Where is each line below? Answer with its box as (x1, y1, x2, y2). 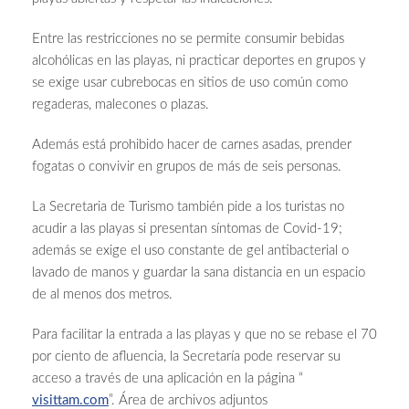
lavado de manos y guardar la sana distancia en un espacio (32, 266, 365, 280)
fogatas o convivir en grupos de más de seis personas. (32, 160, 345, 174)
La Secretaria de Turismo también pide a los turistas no (32, 200, 344, 215)
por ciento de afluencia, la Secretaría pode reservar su (32, 350, 341, 364)
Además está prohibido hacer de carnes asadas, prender (32, 138, 351, 152)
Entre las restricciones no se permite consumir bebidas (32, 32, 344, 47)
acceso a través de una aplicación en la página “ (32, 372, 303, 386)
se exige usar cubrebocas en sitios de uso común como (32, 76, 348, 90)
